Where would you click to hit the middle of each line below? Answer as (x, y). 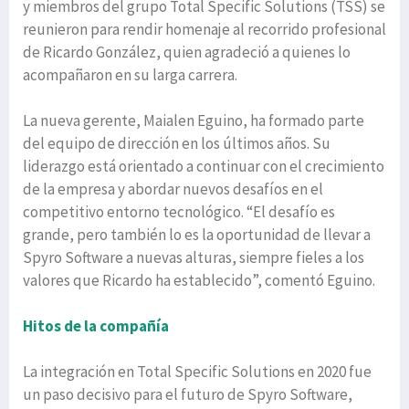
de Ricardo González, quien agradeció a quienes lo (187, 52)
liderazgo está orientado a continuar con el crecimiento (204, 166)
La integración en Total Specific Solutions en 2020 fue (197, 371)
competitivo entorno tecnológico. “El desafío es (179, 211)
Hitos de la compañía (96, 325)
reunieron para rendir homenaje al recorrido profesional (204, 29)
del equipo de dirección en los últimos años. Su (177, 143)
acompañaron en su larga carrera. (130, 74)
